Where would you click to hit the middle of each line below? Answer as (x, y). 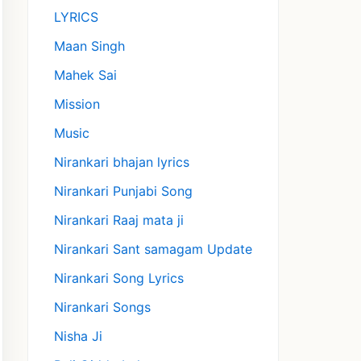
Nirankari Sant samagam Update (153, 249)
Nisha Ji (78, 336)
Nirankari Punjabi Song (123, 191)
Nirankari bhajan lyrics (122, 162)
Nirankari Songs (102, 307)
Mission (77, 104)
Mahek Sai (85, 75)
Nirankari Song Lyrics (119, 278)
